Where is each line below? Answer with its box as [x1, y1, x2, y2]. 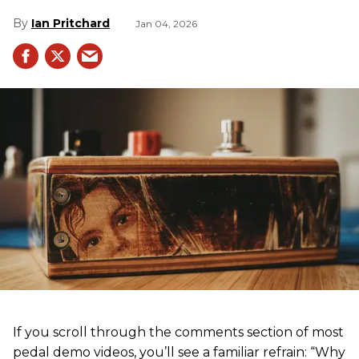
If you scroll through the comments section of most [13, 324, 344, 340]
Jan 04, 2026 [135, 17, 197, 30]
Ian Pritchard [31, 15, 110, 30]
